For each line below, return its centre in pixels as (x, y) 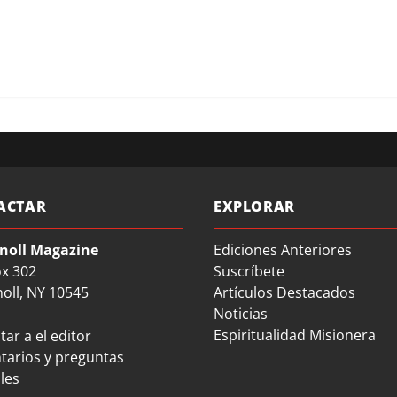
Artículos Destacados (285, 292)
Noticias (241, 313)
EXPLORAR (254, 206)
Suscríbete (249, 271)
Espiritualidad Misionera (295, 335)
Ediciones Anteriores (283, 249)
